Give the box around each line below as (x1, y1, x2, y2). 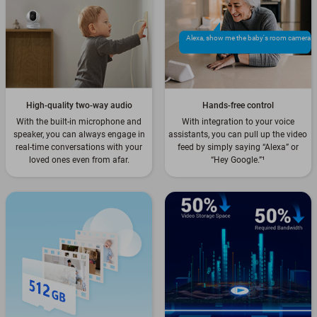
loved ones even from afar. (28, 155, 129, 166)
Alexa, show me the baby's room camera (185, 34, 311, 42)
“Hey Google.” (211, 155, 263, 166)
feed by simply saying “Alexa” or (177, 142, 299, 153)
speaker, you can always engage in (13, 129, 145, 140)
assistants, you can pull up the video (168, 129, 308, 140)
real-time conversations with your (16, 142, 143, 153)
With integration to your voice (181, 117, 294, 127)
